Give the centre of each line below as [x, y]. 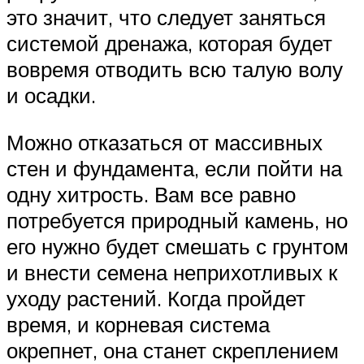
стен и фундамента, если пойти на [174, 168]
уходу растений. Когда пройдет [156, 298]
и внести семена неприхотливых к [172, 272]
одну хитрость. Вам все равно [151, 194]
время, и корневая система [138, 324]
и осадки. [51, 95]
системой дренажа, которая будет [169, 43]
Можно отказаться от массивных [165, 142]
